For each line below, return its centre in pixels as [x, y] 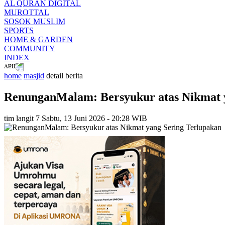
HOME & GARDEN [38, 39]
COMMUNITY [30, 48]
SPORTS [19, 30]
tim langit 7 [22, 118]
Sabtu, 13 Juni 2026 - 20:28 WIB [94, 118]
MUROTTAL [27, 12]
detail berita [65, 76]
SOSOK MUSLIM [35, 21]
